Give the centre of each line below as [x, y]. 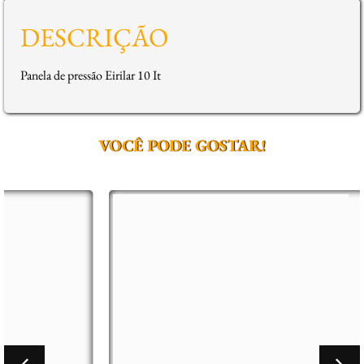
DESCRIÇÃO [94, 37]
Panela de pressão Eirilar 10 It [91, 75]
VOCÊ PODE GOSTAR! [182, 145]
